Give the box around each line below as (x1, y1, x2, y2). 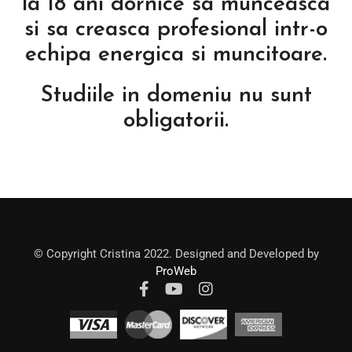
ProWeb (156, 264, 196, 279)
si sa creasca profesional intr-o (24, 19, 328, 42)
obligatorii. (123, 110, 229, 133)
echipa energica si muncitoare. (25, 44, 327, 67)
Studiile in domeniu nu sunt (40, 85, 312, 108)
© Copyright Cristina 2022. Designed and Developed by (33, 247, 319, 262)
